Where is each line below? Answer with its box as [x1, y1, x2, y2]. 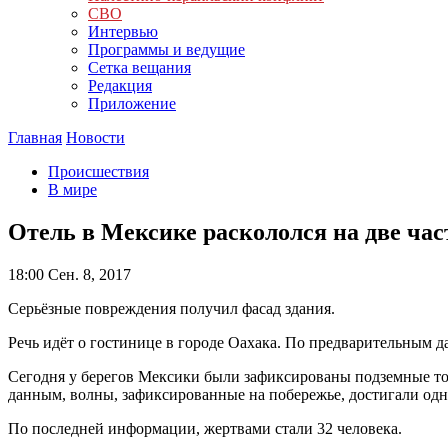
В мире [48, 181, 97, 198]
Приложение [88, 95, 176, 112]
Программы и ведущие [88, 41, 245, 58]
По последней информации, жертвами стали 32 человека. [8, 419, 406, 437]
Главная [8, 129, 62, 146]
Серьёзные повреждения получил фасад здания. [8, 299, 335, 317]
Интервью [88, 23, 158, 40]
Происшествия [48, 163, 149, 180]
